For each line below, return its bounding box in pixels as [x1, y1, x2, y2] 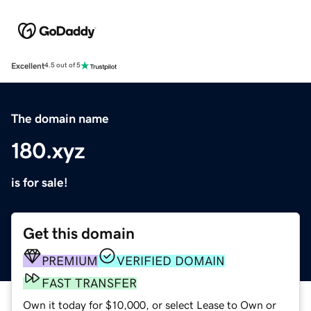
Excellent [11, 61, 44, 70]
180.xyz [11, 139, 85, 162]
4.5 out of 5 [44, 62, 81, 69]
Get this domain [23, 225, 135, 242]
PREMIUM [42, 254, 98, 267]
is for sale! [11, 176, 68, 189]
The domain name [11, 112, 109, 125]
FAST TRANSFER [42, 276, 137, 289]
